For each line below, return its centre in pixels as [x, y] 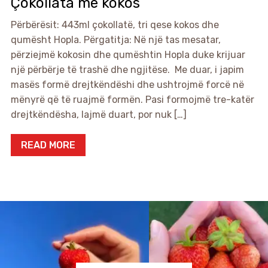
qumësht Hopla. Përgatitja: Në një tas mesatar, [115, 40]
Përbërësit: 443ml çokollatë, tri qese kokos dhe [115, 25]
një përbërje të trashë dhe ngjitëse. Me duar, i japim [127, 70]
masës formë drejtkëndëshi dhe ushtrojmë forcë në [127, 85]
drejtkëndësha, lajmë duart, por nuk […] [98, 115]
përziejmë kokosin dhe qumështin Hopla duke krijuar [128, 55]
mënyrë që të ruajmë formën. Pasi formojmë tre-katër [132, 100]
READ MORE [48, 145]
